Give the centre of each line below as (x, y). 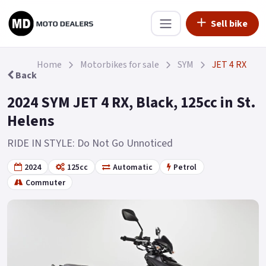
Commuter (46, 182)
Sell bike (229, 23)
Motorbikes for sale (120, 65)
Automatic (132, 167)
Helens (31, 121)
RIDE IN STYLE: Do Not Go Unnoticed (90, 143)
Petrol (185, 167)
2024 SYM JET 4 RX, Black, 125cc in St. (132, 103)
